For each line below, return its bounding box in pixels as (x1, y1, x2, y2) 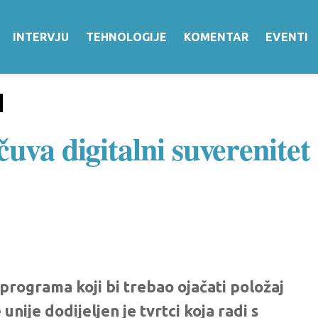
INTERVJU (13, 31, 69, 43)
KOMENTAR (184, 31, 248, 43)
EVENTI (265, 31, 308, 43)
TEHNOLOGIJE (86, 31, 167, 43)
